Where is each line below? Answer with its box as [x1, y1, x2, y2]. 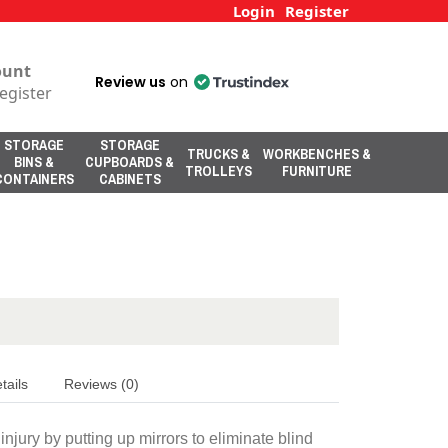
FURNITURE [282, 161, 352, 180]
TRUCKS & [187, 144, 250, 163]
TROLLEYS [185, 161, 252, 180]
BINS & [14, 153, 54, 171]
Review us [95, 72, 166, 92]
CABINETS [98, 170, 161, 188]
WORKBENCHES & [263, 144, 371, 163]
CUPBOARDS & [85, 153, 174, 171]
